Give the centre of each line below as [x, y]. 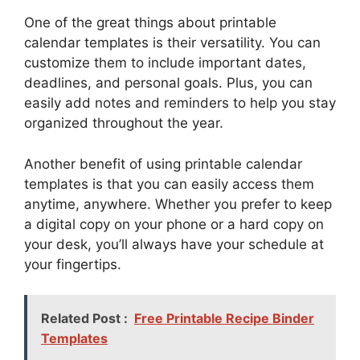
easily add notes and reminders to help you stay [180, 103]
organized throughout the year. [124, 123]
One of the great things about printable [150, 22]
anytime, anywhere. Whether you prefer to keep [178, 204]
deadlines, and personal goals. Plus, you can [168, 83]
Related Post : [84, 318]
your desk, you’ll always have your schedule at [174, 244]
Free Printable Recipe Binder [224, 318]
